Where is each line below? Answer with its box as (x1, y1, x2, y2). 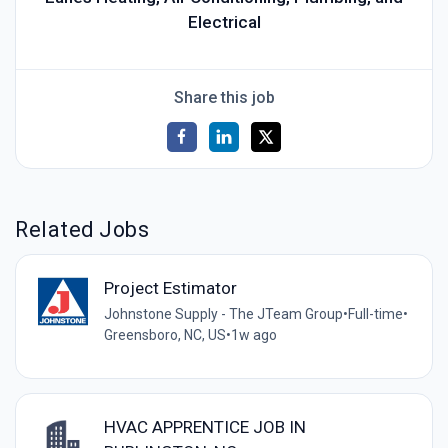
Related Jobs (15, 216, 150, 242)
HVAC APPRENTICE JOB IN (103, 417, 306, 438)
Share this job (173, 87, 275, 107)
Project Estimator (103, 278, 237, 299)
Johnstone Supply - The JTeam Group (103, 306, 343, 323)
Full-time (347, 306, 403, 323)
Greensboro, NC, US (103, 327, 226, 344)
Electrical (187, 12, 261, 33)
